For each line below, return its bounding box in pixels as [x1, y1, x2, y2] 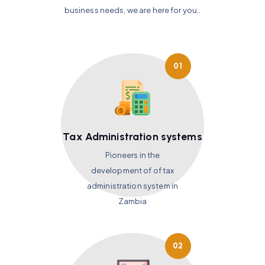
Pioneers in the [105, 150, 160, 160]
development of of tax [91, 166, 174, 176]
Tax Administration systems [63, 130, 202, 143]
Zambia [118, 196, 147, 206]
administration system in [86, 181, 179, 191]
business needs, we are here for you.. [64, 5, 201, 15]
